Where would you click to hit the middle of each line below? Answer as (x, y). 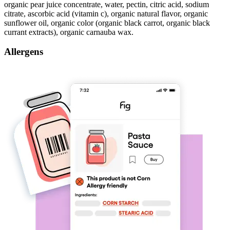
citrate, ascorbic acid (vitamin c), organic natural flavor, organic (106, 13)
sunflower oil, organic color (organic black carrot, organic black (107, 23)
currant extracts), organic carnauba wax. (69, 32)
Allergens (24, 52)
